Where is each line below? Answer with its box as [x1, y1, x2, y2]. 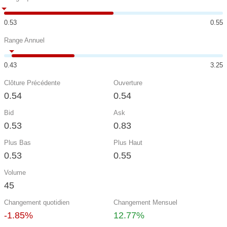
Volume [4, 169, 26, 176]
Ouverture [113, 79, 142, 87]
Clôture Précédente [4, 79, 60, 87]
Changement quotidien [4, 199, 69, 206]
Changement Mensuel [113, 199, 177, 206]
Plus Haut [113, 139, 142, 146]
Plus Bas [4, 139, 31, 146]
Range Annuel [4, 36, 45, 44]
